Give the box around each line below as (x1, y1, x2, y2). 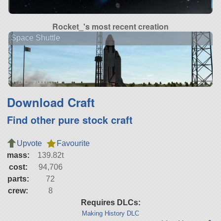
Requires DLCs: (80, 198, 141, 207)
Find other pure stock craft (6, 112, 133, 127)
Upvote (16, 139, 42, 147)
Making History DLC (82, 209, 139, 217)
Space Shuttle (10, 34, 60, 42)
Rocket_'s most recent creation (52, 20, 169, 32)
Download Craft (6, 93, 95, 110)
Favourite (56, 139, 90, 147)
